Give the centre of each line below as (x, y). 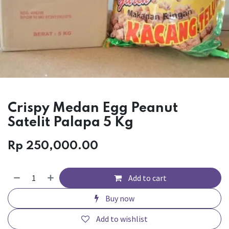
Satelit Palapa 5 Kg (71, 122)
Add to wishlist (122, 219)
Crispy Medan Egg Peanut (93, 108)
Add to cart (147, 178)
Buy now (119, 199)
